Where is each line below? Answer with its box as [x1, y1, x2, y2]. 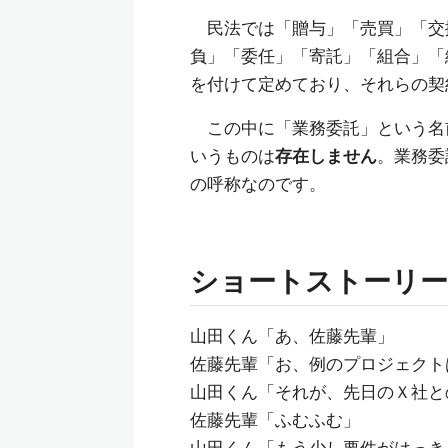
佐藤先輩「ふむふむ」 [190, 410, 360, 430]
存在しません [275, 146, 377, 166]
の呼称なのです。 [190, 174, 326, 194]
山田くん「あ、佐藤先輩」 [190, 326, 394, 346]
